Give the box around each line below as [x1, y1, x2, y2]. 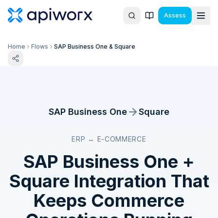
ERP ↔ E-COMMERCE [72, 135, 146, 143]
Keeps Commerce [34, 190, 184, 211]
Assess [164, 12, 186, 19]
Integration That [69, 170, 209, 192]
